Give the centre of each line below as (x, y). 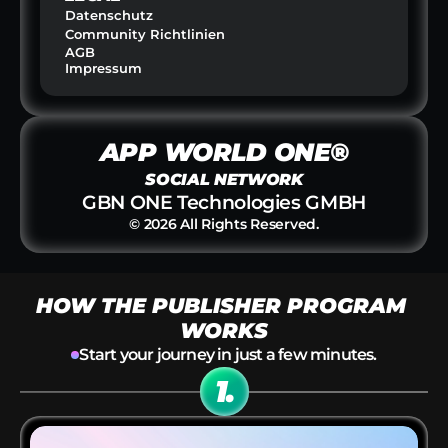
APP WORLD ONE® (224, 152)
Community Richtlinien (145, 33)
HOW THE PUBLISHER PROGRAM (221, 305)
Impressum (103, 68)
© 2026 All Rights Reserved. (224, 224)
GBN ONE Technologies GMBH (224, 202)
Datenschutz (109, 15)
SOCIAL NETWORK (224, 179)
